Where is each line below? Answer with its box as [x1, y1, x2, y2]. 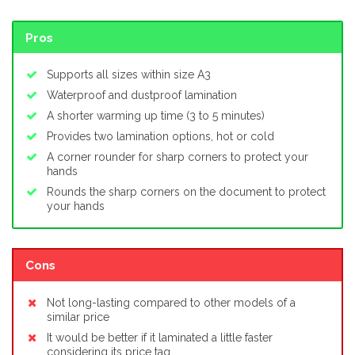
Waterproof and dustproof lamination [47, 89, 237, 102]
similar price [47, 310, 109, 323]
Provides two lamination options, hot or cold [47, 130, 274, 143]
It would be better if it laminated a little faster [47, 330, 273, 344]
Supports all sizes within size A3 [47, 68, 211, 82]
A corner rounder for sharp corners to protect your [47, 151, 308, 164]
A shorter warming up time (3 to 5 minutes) [47, 109, 265, 123]
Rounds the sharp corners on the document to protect [47, 185, 326, 199]
